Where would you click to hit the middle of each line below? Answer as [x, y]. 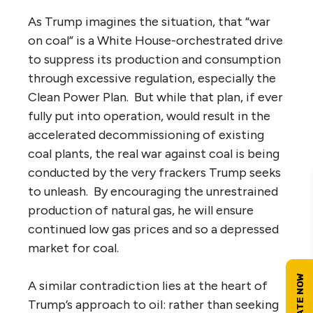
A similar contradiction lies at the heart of [148, 285]
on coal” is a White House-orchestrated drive [155, 40]
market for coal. [73, 248]
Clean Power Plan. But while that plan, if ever [155, 97]
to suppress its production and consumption [154, 59]
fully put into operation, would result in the [149, 116]
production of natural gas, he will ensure [141, 210]
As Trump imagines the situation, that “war [149, 21]
